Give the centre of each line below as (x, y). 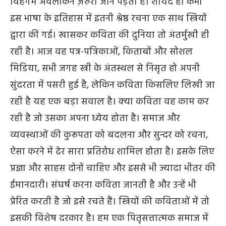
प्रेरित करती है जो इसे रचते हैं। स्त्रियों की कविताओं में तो (110, 202)
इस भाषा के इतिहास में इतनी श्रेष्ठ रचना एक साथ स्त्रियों (108, 18)
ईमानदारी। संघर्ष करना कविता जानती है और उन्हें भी (103, 185)
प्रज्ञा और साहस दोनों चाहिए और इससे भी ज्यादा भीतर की (113, 168)
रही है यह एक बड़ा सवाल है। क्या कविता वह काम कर (109, 102)
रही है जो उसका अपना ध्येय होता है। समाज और (95, 118)
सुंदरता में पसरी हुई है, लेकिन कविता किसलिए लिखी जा (112, 85)
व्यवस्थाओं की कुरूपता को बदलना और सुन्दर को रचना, (109, 135)
